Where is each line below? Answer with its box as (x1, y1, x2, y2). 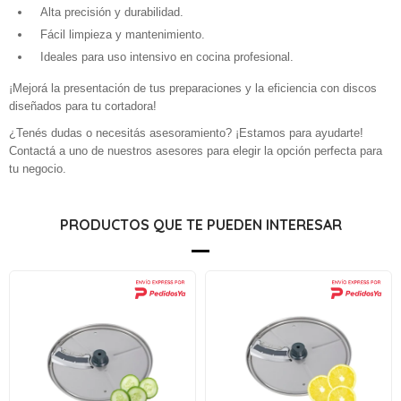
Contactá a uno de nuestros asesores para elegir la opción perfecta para (9, 144, 382, 158)
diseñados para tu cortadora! (9, 99, 157, 113)
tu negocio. (9, 162, 66, 175)
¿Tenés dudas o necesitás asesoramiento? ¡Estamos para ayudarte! (9, 126, 363, 140)
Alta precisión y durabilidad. (40, 5, 183, 19)
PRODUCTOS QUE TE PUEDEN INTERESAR (59, 216, 342, 234)
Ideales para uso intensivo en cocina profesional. (40, 50, 294, 64)
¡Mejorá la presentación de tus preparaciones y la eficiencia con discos (9, 81, 377, 95)
